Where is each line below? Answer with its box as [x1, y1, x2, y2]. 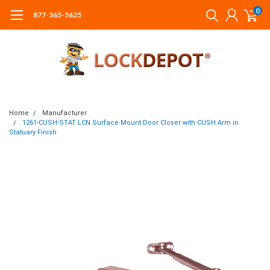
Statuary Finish [9, 128, 57, 136]
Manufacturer [42, 109, 87, 117]
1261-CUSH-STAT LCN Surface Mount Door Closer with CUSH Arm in [22, 119, 239, 127]
